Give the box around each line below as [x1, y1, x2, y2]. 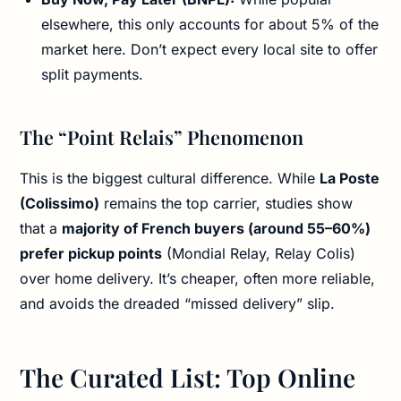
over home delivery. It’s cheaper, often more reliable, [20, 269, 376, 288]
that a [20, 219, 63, 238]
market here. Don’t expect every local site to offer [41, 40, 379, 59]
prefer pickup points [20, 244, 163, 263]
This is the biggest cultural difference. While [20, 169, 320, 188]
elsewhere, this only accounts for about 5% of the [41, 15, 380, 34]
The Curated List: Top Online [20, 361, 356, 395]
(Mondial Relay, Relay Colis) [162, 244, 356, 263]
